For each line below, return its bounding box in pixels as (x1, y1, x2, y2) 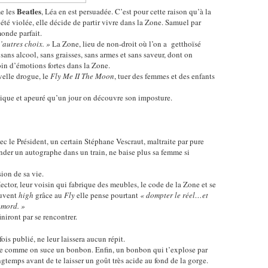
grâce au (33, 190, 64, 200)
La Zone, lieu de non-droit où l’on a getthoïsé (50, 38, 201, 49)
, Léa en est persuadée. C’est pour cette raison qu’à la (41, 6, 211, 17)
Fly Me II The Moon (50, 71, 114, 81)
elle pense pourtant (75, 190, 140, 200)
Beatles (17, 5, 41, 17)
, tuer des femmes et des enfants (114, 71, 215, 81)
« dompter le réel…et (140, 190, 208, 200)
